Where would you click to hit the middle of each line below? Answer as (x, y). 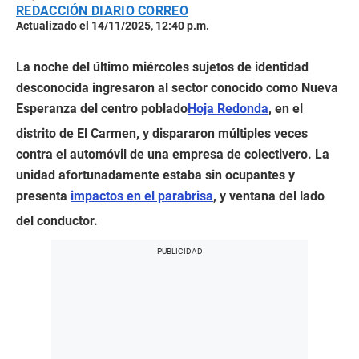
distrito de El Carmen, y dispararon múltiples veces (162, 134)
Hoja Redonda (228, 109)
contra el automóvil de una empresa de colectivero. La (173, 155)
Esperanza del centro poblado (102, 109)
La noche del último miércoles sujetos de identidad (162, 67)
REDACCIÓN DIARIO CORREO (102, 11)
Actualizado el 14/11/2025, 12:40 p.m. (113, 26)
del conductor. (57, 221)
